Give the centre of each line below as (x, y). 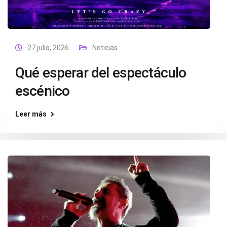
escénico (43, 91)
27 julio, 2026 (48, 48)
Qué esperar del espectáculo (101, 73)
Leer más (31, 114)
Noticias (105, 48)
